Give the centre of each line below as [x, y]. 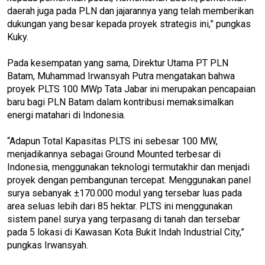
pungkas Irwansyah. [48, 245]
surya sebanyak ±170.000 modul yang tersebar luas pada [125, 193]
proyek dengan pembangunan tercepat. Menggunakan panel [129, 180]
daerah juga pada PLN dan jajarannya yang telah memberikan [130, 11]
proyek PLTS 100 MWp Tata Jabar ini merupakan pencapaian [131, 89]
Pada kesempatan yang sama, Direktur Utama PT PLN [118, 63]
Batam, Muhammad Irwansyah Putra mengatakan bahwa [121, 76]
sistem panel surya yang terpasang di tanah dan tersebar [124, 219]
